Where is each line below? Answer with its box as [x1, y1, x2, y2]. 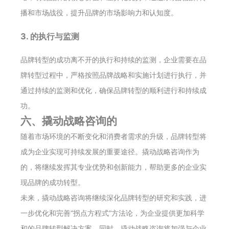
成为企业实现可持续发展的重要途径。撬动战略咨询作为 [20, 147, 199, 156]
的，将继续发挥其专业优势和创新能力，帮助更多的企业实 [20, 162, 207, 171]
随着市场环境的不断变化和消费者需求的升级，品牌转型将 [20, 131, 207, 141]
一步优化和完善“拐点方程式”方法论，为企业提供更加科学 [20, 208, 204, 217]
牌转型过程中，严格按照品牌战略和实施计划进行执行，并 [20, 70, 207, 79]
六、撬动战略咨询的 [20, 114, 117, 127]
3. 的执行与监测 [20, 31, 79, 41]
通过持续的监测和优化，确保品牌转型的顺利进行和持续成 [20, 85, 207, 95]
